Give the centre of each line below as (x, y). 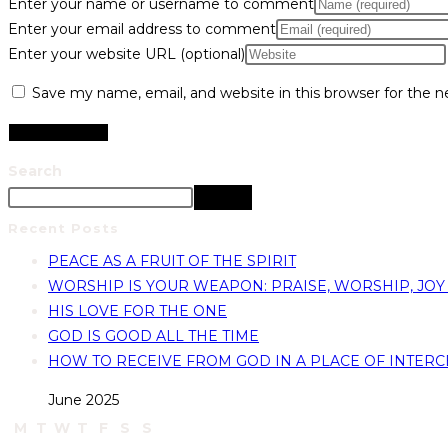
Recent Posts (63, 228)
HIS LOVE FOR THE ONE (137, 311)
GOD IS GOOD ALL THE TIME (153, 336)
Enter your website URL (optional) (126, 54)
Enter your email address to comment (142, 29)
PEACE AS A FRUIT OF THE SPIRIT (172, 261)
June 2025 (83, 400)
